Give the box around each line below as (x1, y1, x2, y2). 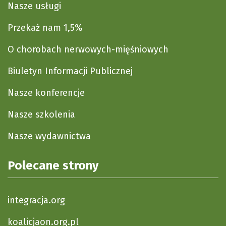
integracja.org (8, 195, 65, 206)
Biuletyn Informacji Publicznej (8, 66, 133, 77)
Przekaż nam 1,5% (8, 22, 83, 33)
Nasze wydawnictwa (8, 131, 91, 142)
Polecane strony (8, 158, 98, 173)
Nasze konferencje (8, 87, 85, 98)
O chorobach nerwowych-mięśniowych (8, 44, 168, 55)
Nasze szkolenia (8, 109, 75, 120)
